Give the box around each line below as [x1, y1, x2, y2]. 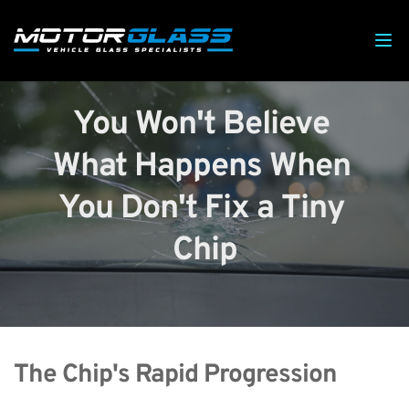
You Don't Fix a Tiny [58, 188, 344, 230]
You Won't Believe [72, 104, 330, 146]
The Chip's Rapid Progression [14, 359, 337, 392]
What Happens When [52, 146, 351, 188]
